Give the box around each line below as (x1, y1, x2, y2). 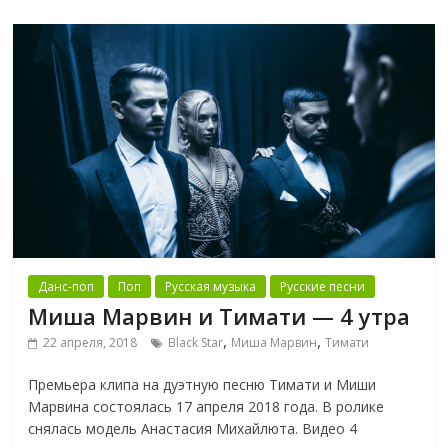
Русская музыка (165, 277, 257, 295)
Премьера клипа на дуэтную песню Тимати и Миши (28, 374, 377, 394)
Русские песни (280, 277, 366, 295)
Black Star (168, 333, 224, 351)
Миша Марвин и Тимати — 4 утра (28, 300, 411, 331)
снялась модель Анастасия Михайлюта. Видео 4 (28, 418, 358, 438)
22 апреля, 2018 (43, 333, 138, 351)
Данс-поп (38, 277, 95, 295)
